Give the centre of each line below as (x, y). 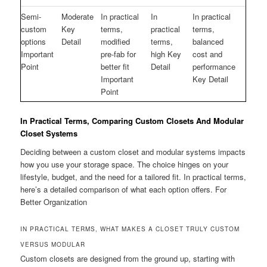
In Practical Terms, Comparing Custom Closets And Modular (132, 120)
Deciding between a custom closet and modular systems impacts (133, 152)
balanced (208, 41)
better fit (115, 66)
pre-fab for (119, 54)
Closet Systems (49, 133)
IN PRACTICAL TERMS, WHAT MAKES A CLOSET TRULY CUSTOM (130, 229)
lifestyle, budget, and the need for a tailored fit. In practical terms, (133, 177)
